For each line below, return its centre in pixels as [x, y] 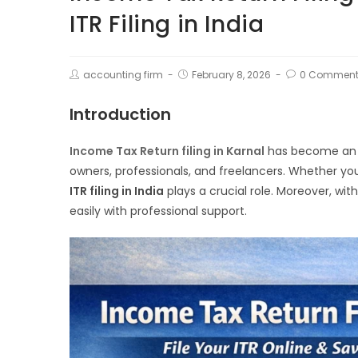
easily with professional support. [158, 211]
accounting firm [123, 75]
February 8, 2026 [231, 75]
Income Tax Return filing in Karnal [167, 151]
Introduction [120, 115]
